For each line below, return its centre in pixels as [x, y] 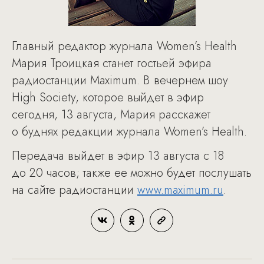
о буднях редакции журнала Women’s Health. [129, 132]
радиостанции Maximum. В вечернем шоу [120, 80]
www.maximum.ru [180, 190]
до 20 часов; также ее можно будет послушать [132, 173]
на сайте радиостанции [75, 190]
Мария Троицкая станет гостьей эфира [112, 63]
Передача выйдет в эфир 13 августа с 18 [118, 156]
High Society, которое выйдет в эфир [108, 98]
